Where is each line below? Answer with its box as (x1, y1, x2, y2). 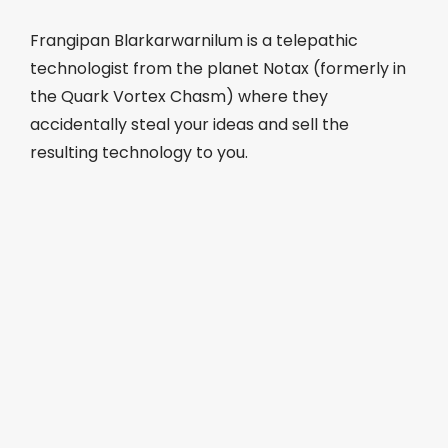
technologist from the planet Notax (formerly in (30, 57, 406, 80)
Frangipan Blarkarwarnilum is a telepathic (30, 29, 358, 52)
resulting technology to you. (30, 141, 248, 164)
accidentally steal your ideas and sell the (30, 113, 349, 136)
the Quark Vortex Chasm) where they (30, 85, 328, 108)
